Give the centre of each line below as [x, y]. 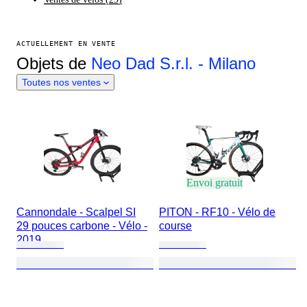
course [175, 226]
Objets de [54, 63]
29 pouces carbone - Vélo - [82, 226]
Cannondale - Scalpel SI [76, 212]
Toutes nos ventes [61, 82]
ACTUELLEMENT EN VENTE [66, 44]
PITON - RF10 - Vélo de [217, 212]
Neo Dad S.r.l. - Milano [173, 63]
